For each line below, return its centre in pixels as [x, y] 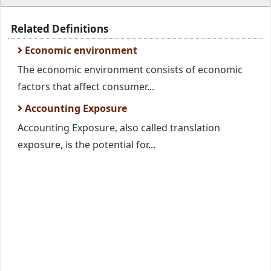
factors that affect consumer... [86, 87]
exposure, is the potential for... [87, 145]
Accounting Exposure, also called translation [119, 128]
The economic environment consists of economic [130, 70]
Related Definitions [60, 29]
